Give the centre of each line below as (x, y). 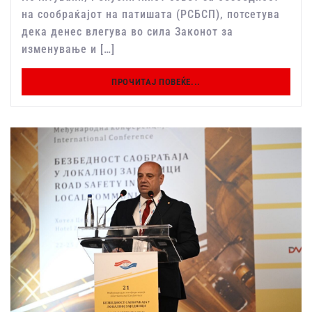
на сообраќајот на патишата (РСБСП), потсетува (151, 15)
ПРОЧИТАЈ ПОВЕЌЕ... (156, 82)
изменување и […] (68, 49)
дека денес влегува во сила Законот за (127, 32)
